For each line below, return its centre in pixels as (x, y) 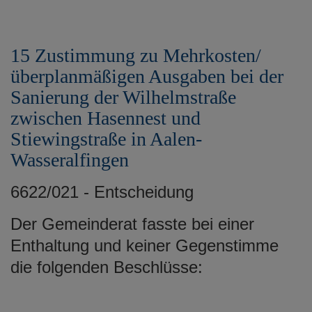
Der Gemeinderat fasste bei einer (132, 224)
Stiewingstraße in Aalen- (106, 139)
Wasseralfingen (70, 159)
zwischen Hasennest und (106, 118)
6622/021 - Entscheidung (102, 192)
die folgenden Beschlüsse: (107, 267)
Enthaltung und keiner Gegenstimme (145, 245)
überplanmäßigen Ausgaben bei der (147, 76)
